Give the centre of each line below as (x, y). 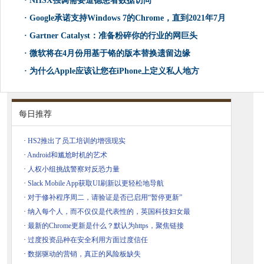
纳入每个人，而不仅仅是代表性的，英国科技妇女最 (109, 212)
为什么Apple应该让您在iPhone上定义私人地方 (114, 71)
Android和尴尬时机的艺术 (67, 155)
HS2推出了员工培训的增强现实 (77, 141)
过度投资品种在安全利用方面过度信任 (88, 240)
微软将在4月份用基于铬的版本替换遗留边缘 (110, 54)
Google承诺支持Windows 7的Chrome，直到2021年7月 (128, 18)
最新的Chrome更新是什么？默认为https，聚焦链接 (106, 226)
